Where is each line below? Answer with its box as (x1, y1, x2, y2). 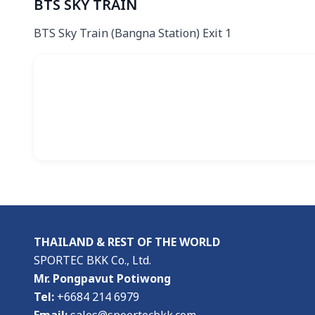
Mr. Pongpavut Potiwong (34, 270, 171, 288)
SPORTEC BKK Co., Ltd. (34, 252, 151, 269)
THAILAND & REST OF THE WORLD (34, 233, 220, 251)
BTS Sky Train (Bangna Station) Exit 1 (34, 25, 231, 42)
